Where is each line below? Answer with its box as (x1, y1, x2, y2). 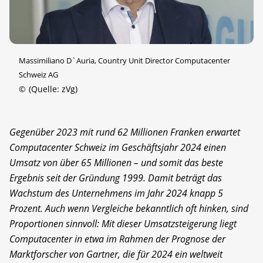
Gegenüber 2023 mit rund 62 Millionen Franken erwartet (9, 125, 240, 139)
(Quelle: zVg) (28, 83, 77, 95)
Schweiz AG (19, 69, 58, 80)
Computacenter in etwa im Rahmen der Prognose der (9, 232, 225, 245)
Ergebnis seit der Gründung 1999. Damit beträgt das (9, 171, 222, 184)
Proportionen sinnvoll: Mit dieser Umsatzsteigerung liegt (9, 217, 237, 230)
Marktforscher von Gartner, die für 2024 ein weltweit (9, 247, 222, 261)
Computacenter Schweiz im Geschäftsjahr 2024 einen (9, 140, 226, 154)
